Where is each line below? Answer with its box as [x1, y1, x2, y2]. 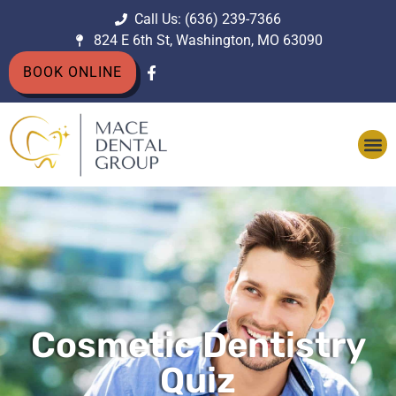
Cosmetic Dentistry [30, 324, 366, 367]
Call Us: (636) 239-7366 [134, 11, 282, 27]
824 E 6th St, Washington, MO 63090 [93, 32, 323, 49]
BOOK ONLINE [23, 64, 122, 80]
